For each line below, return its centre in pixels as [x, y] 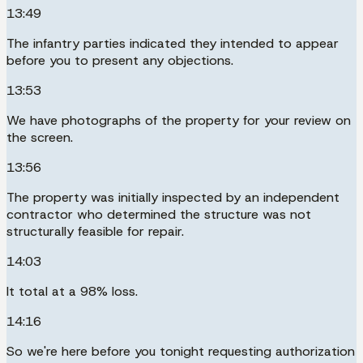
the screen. [40, 137]
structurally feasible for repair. [95, 231]
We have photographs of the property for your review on [179, 120]
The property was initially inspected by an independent [173, 197]
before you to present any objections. [120, 60]
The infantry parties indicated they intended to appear [173, 43]
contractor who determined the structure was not [159, 214]
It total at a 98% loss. [72, 291]
